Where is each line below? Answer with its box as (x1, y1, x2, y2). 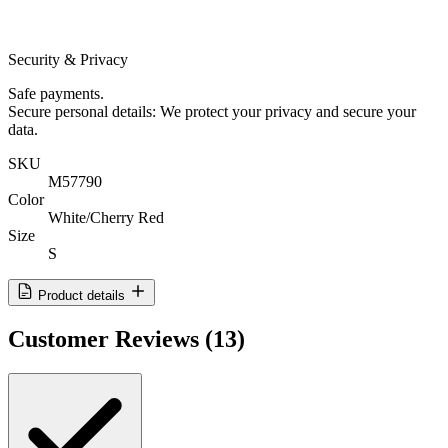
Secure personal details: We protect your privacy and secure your (8, 103, 416, 120)
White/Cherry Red (48, 209, 164, 226)
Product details (38, 288, 125, 303)
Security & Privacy (8, 51, 128, 68)
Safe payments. (8, 85, 104, 102)
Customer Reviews (8, 325, 205, 352)
